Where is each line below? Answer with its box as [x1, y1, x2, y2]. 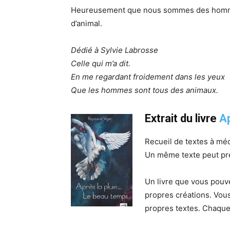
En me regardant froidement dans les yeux [71, 71, 225, 82]
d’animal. [71, 18, 102, 28]
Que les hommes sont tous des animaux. [71, 85, 218, 95]
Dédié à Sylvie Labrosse [71, 45, 158, 55]
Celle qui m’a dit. [71, 58, 130, 68]
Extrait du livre [145, 111, 219, 125]
